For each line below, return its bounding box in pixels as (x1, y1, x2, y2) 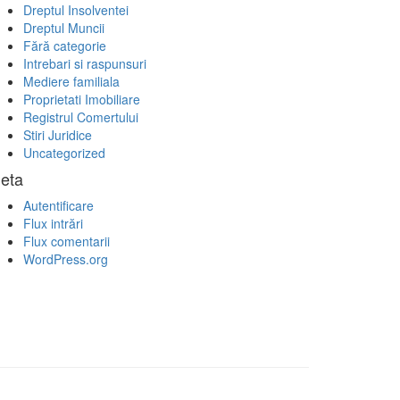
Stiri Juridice (23, 126, 92, 144)
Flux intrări (23, 214, 83, 232)
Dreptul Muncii (23, 19, 104, 37)
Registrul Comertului (23, 108, 138, 126)
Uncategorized (23, 144, 105, 162)
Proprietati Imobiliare (23, 90, 140, 108)
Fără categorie (23, 37, 106, 54)
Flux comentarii (23, 232, 110, 250)
